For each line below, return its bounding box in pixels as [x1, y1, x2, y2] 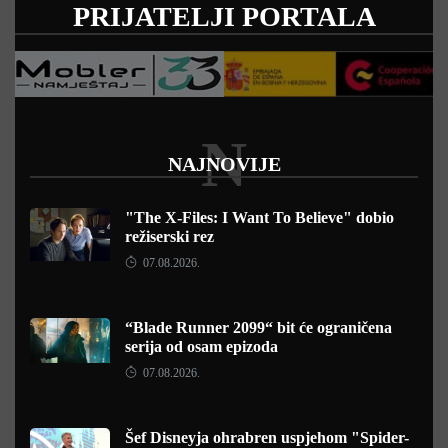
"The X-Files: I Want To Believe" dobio [125, 208, 394, 226]
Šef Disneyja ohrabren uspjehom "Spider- [125, 428, 409, 446]
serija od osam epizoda [125, 337, 278, 355]
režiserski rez [125, 227, 214, 245]
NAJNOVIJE [167, 152, 281, 175]
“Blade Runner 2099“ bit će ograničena [125, 318, 392, 336]
